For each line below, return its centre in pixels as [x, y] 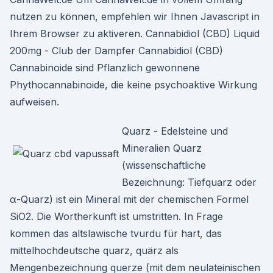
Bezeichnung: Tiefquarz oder [189, 182]
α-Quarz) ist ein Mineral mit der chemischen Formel [129, 199]
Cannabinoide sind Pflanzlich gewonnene [105, 68]
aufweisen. [34, 102]
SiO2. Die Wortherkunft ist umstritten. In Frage [116, 216]
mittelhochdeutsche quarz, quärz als [94, 250]
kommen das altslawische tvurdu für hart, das [116, 233]
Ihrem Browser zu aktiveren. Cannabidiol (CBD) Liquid [135, 34]
